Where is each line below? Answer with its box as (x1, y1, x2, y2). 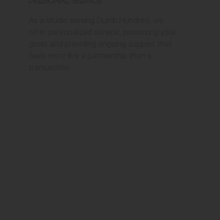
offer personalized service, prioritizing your (29, 27, 176, 36)
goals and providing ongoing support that (29, 39, 172, 48)
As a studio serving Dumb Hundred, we (29, 16, 164, 25)
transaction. (29, 63, 71, 72)
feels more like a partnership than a (29, 51, 152, 60)
